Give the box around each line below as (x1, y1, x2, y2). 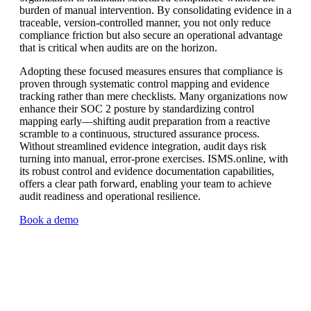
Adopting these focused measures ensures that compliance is (19, 65, 283, 77)
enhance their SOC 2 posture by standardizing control (19, 102, 254, 115)
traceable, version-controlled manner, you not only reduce (19, 16, 271, 28)
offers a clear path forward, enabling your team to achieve (19, 177, 271, 190)
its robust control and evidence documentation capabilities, (19, 165, 274, 177)
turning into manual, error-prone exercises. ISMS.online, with (19, 152, 288, 165)
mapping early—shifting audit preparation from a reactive (19, 115, 270, 127)
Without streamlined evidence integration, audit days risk (19, 140, 267, 152)
